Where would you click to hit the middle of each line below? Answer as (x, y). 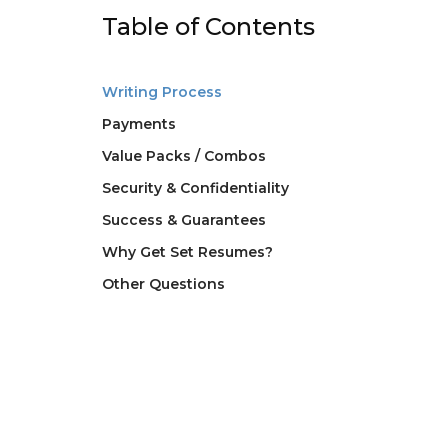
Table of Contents (208, 26)
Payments (139, 124)
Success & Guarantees (184, 220)
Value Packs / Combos (184, 156)
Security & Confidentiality (195, 188)
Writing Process (162, 92)
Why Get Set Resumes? (187, 252)
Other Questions (163, 284)
